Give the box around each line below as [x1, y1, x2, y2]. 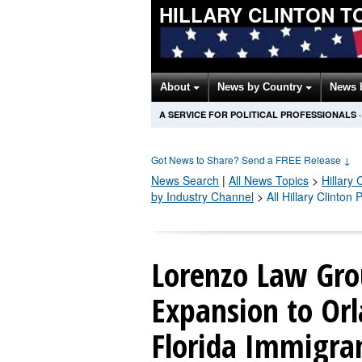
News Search [151, 172, 219, 188]
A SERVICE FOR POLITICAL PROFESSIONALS [159, 108, 356, 120]
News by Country [217, 81, 305, 93]
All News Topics [229, 172, 309, 188]
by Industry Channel [151, 188, 254, 204]
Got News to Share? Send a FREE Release [151, 153, 343, 166]
